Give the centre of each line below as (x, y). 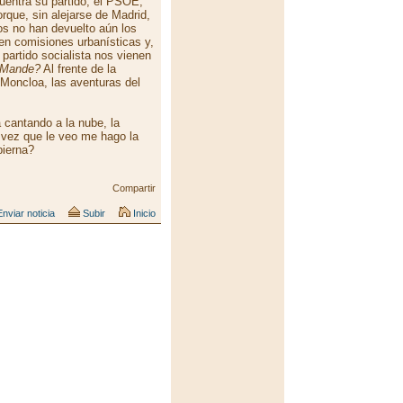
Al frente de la (78, 69)
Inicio (143, 213)
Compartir (134, 188)
